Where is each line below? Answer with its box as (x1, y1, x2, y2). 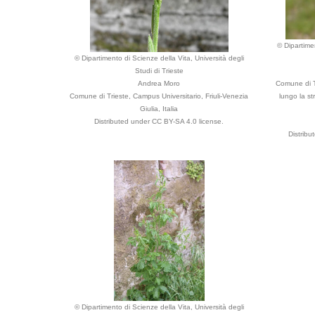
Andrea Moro (138, 79, 181, 87)
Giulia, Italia (140, 105, 179, 112)
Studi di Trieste (135, 67, 184, 75)
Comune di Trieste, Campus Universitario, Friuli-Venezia (70, 92, 249, 100)
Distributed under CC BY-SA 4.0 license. (94, 117, 224, 125)
